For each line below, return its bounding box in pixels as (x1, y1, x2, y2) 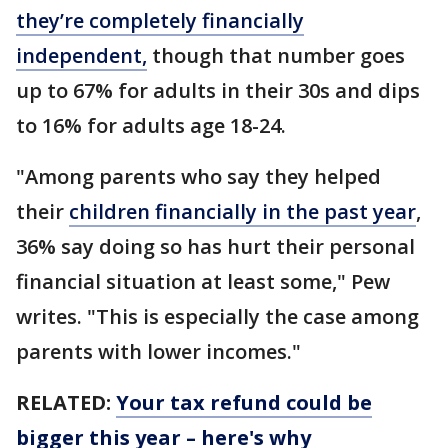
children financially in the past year (69, 198, 416, 226)
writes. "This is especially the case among (16, 303, 419, 331)
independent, (16, 42, 147, 70)
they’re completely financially (16, 7, 304, 35)
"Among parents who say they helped (16, 163, 381, 191)
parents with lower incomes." (16, 338, 301, 366)
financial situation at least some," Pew (16, 268, 390, 296)
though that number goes (147, 42, 405, 70)
